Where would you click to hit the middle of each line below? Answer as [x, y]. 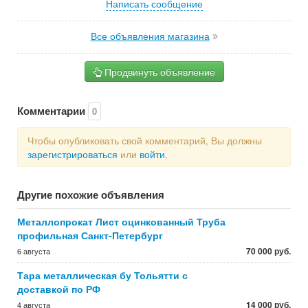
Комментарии [53, 111]
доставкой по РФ [59, 289]
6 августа [34, 251]
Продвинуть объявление [158, 71]
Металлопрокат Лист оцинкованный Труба [121, 221]
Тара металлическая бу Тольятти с [102, 275]
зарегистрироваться [73, 154]
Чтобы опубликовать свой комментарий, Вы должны [145, 140]
